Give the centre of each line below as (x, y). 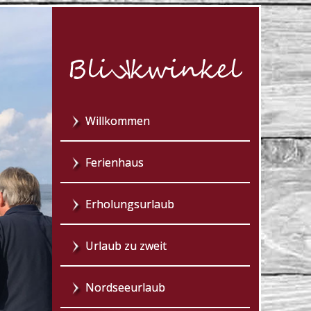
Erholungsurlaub (130, 204)
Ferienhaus (115, 163)
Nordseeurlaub (126, 288)
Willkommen (118, 121)
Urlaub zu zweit (126, 246)
